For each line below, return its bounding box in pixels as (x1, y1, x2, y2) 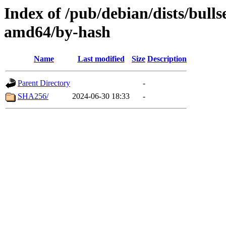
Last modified (77, 54, 125, 64)
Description (147, 54, 187, 64)
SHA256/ (18, 92, 48, 101)
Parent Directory (18, 79, 70, 88)
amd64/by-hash (4, 23, 110, 41)
